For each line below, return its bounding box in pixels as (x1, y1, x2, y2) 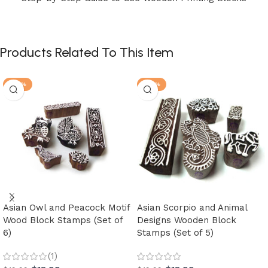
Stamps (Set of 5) (137, 227, 214, 238)
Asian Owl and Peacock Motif (3, 202, 130, 213)
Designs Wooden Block (137, 214, 236, 226)
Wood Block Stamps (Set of (3, 214, 123, 226)
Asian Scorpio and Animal (137, 202, 247, 213)
